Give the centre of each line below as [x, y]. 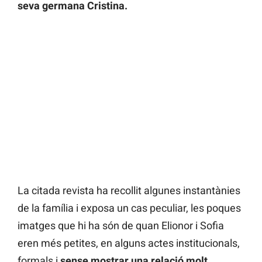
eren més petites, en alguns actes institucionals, [129, 243]
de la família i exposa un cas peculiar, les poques [129, 208]
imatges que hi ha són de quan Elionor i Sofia [121, 225]
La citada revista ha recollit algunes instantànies [129, 190]
